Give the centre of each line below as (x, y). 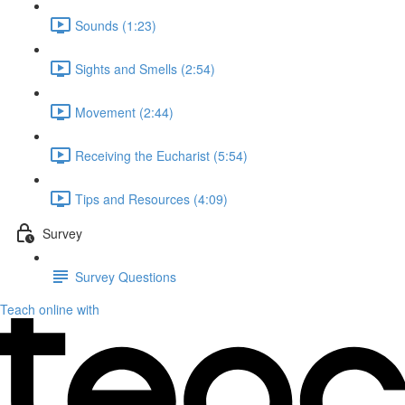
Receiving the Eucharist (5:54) (161, 155)
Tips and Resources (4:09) (151, 198)
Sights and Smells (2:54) (145, 68)
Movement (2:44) (124, 112)
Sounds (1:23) (116, 25)
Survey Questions (126, 276)
